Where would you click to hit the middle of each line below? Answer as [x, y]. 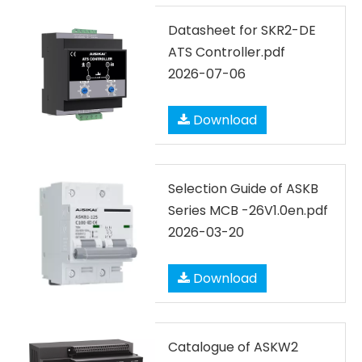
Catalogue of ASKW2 [233, 347]
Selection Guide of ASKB [243, 189]
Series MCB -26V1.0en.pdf [248, 210]
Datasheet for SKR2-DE [242, 30]
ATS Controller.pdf [227, 52]
